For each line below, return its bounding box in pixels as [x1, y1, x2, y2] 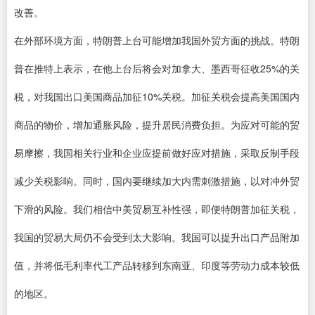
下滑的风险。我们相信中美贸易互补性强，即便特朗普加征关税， [14, 202, 300, 216]
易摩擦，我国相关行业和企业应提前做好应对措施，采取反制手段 [14, 146, 300, 160]
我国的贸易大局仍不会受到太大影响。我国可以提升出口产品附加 [14, 230, 300, 244]
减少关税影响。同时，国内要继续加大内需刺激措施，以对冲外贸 [14, 174, 300, 188]
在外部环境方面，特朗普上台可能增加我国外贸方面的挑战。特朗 [14, 33, 300, 47]
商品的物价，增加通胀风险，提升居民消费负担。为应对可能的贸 [14, 117, 300, 131]
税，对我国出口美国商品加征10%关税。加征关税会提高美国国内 [14, 89, 300, 103]
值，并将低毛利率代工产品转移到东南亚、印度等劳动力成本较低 [14, 258, 300, 272]
